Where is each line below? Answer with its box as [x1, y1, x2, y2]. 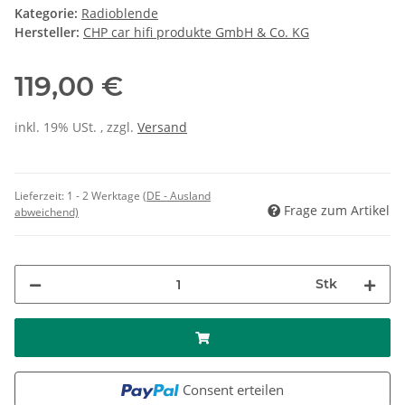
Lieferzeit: [14, 188, 67, 204]
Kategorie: [14, 5, 81, 23]
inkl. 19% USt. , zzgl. [14, 118, 137, 137]
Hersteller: [14, 24, 80, 42]
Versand [137, 118, 187, 137]
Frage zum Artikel [284, 202, 390, 220]
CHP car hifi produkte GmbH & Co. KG [83, 24, 309, 42]
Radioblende [81, 5, 158, 23]
